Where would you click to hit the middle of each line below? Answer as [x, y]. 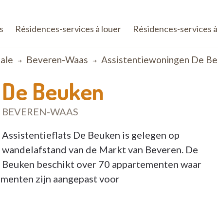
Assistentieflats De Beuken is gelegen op [91, 135]
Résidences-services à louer [68, 29]
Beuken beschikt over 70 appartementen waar [102, 164]
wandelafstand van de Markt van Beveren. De [100, 149]
